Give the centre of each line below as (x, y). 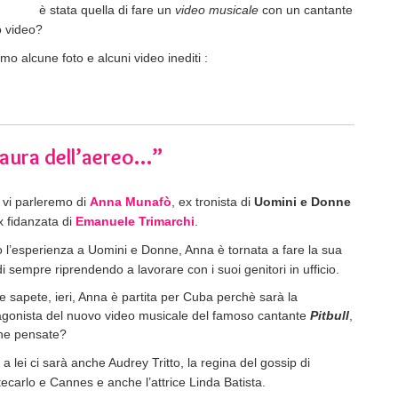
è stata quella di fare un (107, 9)
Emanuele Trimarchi (135, 221)
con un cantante (306, 9)
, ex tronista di (213, 201)
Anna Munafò (131, 201)
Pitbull (330, 315)
